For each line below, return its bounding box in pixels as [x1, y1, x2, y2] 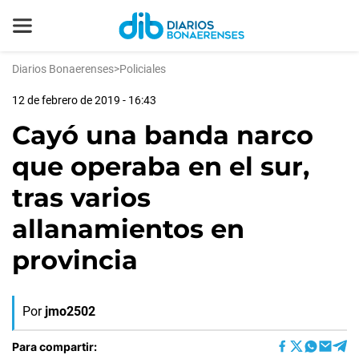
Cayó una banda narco [12, 119, 313, 151]
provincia [12, 244, 138, 276]
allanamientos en [12, 213, 244, 244]
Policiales [119, 63, 166, 75]
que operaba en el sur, [12, 151, 309, 182]
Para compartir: [12, 339, 97, 353]
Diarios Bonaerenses [12, 63, 114, 75]
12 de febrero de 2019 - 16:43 [12, 94, 156, 107]
